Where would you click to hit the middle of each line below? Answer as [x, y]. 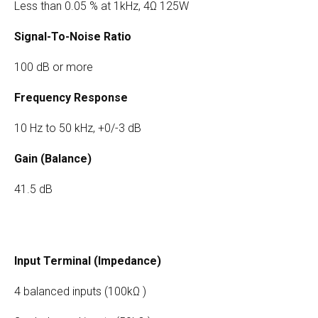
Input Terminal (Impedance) [88, 261]
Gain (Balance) [53, 159]
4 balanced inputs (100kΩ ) [80, 292]
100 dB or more [54, 67]
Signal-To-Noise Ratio [73, 37]
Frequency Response [71, 98]
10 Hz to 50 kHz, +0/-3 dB [78, 128]
